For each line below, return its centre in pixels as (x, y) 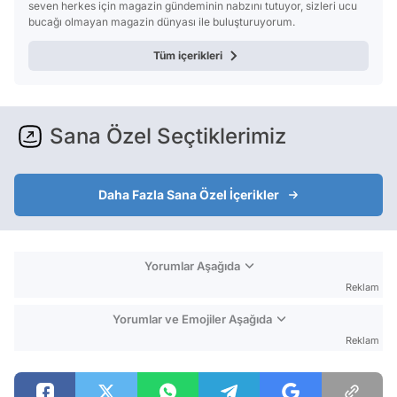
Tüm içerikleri (188, 55)
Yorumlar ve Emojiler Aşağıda (192, 319)
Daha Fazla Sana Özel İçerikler (189, 194)
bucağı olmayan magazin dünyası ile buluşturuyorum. (162, 21)
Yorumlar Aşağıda (192, 265)
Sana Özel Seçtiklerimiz (168, 136)
